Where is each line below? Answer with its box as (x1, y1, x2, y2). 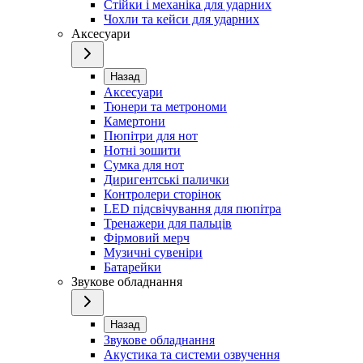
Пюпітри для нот (104, 129, 198, 143)
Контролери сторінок (104, 187, 221, 202)
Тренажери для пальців (104, 216, 232, 231)
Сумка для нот (104, 158, 184, 173)
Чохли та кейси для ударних (104, 12, 259, 27)
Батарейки (104, 260, 161, 275)
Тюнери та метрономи (104, 100, 227, 114)
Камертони (104, 114, 165, 129)
